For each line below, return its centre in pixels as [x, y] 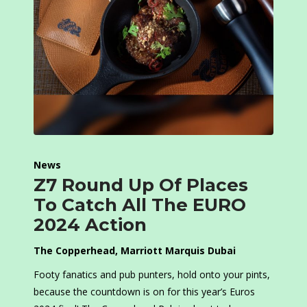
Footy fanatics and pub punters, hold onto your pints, [152, 275]
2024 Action [90, 225]
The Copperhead [74, 251]
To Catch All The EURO [140, 205]
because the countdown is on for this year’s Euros [144, 292]
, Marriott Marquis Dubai [175, 251]
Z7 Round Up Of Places [141, 185]
